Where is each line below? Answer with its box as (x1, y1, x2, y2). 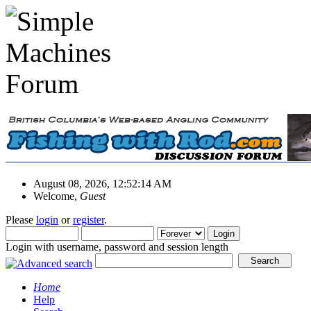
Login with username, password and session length (6, 240, 228, 253)
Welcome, (33, 190, 80, 202)
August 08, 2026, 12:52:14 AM (33, 177, 171, 190)
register (73, 213, 104, 226)
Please (6, 213, 36, 226)
